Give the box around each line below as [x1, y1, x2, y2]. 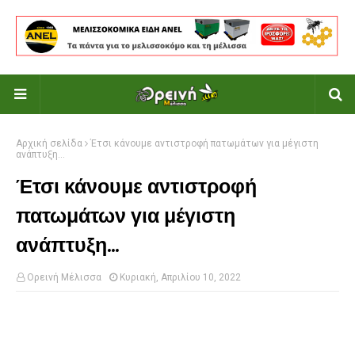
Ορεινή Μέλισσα [27, 272, 101, 284]
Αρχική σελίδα [16, 138, 82, 150]
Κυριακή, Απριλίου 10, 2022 [120, 272, 241, 284]
